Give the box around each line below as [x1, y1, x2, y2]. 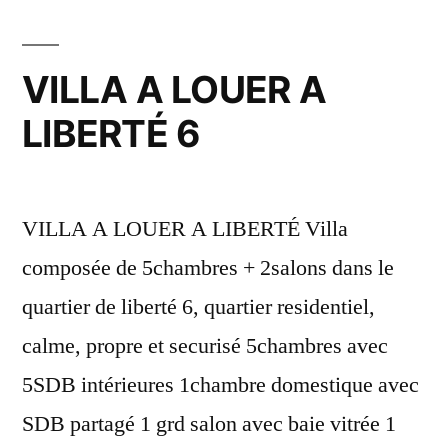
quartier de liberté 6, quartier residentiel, [22, 292, 375, 321]
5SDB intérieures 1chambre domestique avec [22, 370, 419, 399]
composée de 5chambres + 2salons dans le [22, 253, 394, 282]
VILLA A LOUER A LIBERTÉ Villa [22, 214, 348, 243]
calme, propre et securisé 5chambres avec [22, 331, 388, 360]
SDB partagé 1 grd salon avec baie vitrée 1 [22, 409, 396, 438]
